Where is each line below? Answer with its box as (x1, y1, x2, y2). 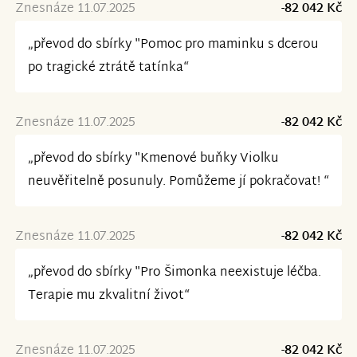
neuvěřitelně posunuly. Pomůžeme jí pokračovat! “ (27, 171, 329, 194)
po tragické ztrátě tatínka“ (27, 57, 189, 80)
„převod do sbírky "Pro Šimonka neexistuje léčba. (27, 261, 321, 285)
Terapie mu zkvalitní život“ (27, 284, 190, 308)
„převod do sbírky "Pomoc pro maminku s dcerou (27, 33, 319, 57)
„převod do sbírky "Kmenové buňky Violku (27, 147, 279, 171)
